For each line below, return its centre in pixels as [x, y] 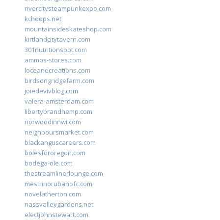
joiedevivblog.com [51, 91]
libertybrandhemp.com [58, 112]
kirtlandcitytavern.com [57, 40]
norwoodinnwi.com [53, 122]
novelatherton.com [53, 194]
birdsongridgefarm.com [59, 81]
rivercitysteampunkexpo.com [68, 9]
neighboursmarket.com [59, 132]
